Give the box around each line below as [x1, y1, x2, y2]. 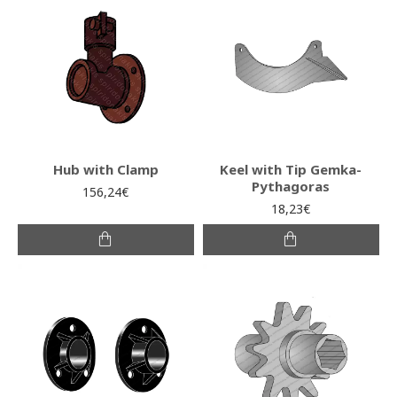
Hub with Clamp [52, 160, 159, 178]
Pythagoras [252, 176, 331, 195]
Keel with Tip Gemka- [220, 160, 362, 178]
